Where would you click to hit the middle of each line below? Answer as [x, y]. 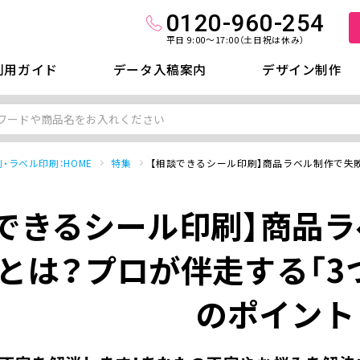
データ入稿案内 [160, 69]
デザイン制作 [302, 69]
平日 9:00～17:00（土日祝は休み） [235, 39]
